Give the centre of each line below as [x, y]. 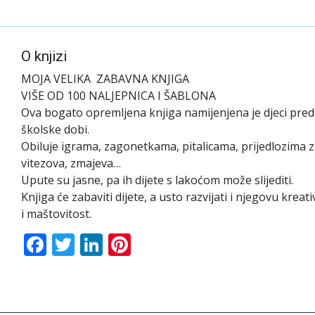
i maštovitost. [56, 213]
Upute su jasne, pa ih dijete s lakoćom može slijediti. [157, 180]
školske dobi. [55, 129]
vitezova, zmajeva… [71, 163]
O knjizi [44, 56]
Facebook [96, 244]
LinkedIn [148, 244]
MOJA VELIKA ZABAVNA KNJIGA [105, 78]
